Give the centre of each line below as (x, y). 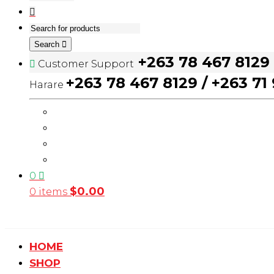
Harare (46, 85)
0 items (48, 192)
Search (48, 44)
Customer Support (86, 64)
